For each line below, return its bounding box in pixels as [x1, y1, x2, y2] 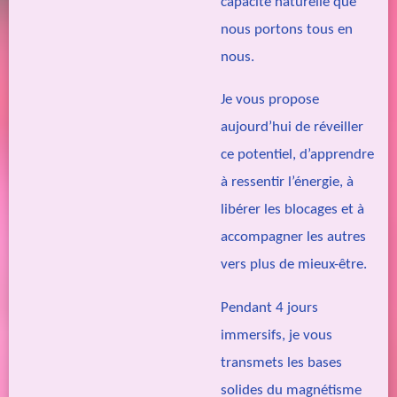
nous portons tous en [221, 21, 353, 37]
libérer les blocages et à [221, 202, 364, 218]
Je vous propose [221, 92, 319, 108]
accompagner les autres [221, 230, 366, 245]
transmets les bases [221, 354, 342, 370]
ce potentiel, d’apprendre [221, 147, 374, 163]
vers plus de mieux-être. [221, 257, 367, 273]
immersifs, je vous [221, 327, 332, 343]
